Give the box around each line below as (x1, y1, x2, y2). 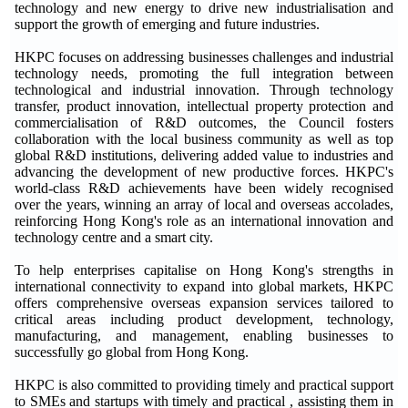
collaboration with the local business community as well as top (15, 131, 393, 148)
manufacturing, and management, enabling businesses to (15, 328, 393, 344)
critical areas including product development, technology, (15, 311, 393, 328)
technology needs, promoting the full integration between (15, 66, 393, 82)
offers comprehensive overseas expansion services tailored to (15, 295, 393, 311)
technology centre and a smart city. (15, 229, 213, 246)
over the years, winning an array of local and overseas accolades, (15, 197, 393, 213)
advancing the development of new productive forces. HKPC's (15, 164, 393, 180)
